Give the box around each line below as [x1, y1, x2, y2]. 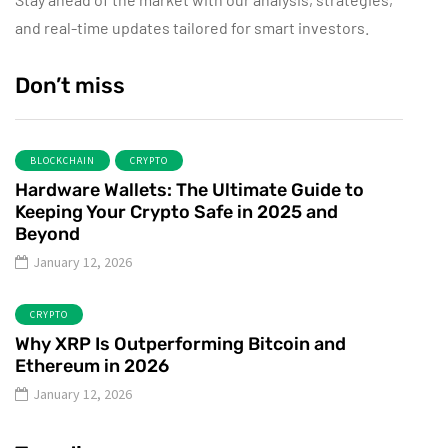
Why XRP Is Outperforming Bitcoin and [15, 333, 346, 356]
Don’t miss [15, 72, 125, 100]
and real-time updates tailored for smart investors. [15, 18, 369, 38]
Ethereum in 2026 [15, 355, 169, 378]
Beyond [15, 223, 80, 246]
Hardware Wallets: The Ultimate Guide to [15, 179, 364, 202]
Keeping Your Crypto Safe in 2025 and [15, 201, 338, 224]
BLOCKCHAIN [30, 154, 95, 168]
